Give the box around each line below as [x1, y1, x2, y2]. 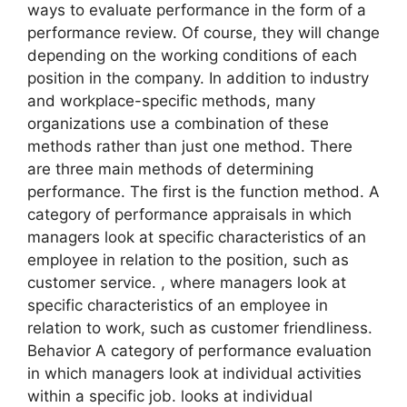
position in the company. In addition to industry [27, 69, 369, 88]
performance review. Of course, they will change [27, 24, 380, 43]
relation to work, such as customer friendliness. [27, 319, 372, 338]
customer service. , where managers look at [27, 273, 346, 293]
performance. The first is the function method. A [27, 183, 380, 202]
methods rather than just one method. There [27, 137, 352, 156]
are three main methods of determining [27, 160, 313, 179]
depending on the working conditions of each [27, 46, 357, 65]
